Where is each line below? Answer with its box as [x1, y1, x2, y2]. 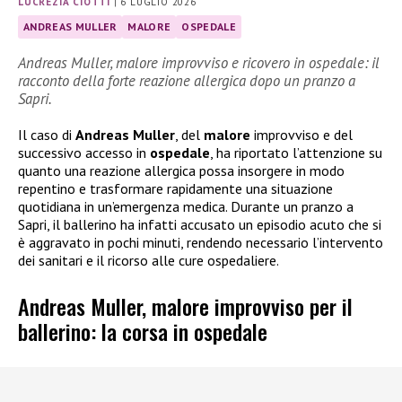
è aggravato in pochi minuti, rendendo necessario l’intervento [18, 233, 383, 252]
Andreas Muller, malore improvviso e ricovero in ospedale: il [18, 53, 380, 74]
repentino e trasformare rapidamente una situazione [18, 179, 333, 198]
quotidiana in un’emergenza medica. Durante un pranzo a [18, 197, 354, 216]
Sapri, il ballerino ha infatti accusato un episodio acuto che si [18, 215, 381, 234]
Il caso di [18, 126, 75, 144]
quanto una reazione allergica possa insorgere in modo [18, 162, 345, 180]
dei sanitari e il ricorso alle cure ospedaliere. [18, 251, 279, 270]
